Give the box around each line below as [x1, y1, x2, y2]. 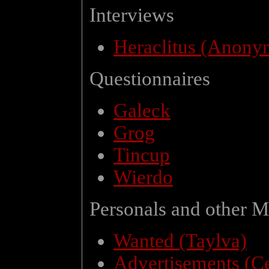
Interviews [89, 4, 174, 26]
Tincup [113, 144, 170, 166]
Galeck [113, 100, 171, 121]
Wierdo [113, 166, 173, 188]
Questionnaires [89, 68, 210, 89]
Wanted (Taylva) [113, 230, 247, 252]
